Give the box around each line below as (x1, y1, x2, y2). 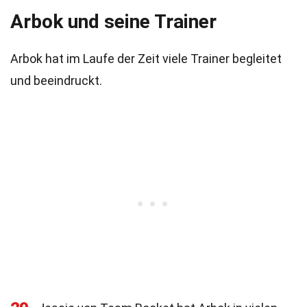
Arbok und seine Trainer (10, 10, 217, 33)
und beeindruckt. (10, 73, 102, 88)
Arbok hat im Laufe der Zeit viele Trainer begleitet (10, 51, 282, 66)
